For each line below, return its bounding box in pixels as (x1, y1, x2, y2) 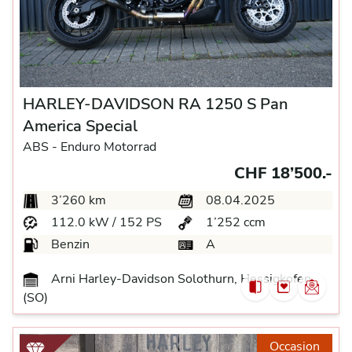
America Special (23, 115, 137, 137)
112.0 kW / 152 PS (48, 214, 162, 231)
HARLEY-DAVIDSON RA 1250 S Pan (23, 93, 288, 115)
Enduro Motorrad (60, 138, 156, 156)
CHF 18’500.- (234, 163, 332, 184)
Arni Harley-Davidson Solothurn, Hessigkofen (48, 270, 311, 288)
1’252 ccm (203, 214, 266, 231)
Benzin (48, 236, 90, 253)
